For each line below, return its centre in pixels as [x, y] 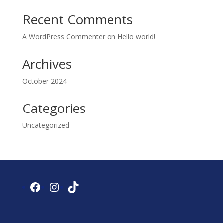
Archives [47, 64]
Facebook [55, 186]
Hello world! [136, 37]
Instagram [76, 186]
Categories [54, 108]
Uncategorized [46, 125]
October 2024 [44, 81]
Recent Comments [77, 19]
